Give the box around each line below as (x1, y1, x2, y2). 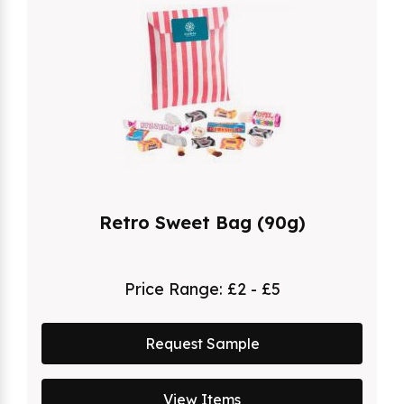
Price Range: (124, 279, 227, 299)
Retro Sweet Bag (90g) (98, 211, 306, 234)
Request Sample (144, 334, 260, 353)
